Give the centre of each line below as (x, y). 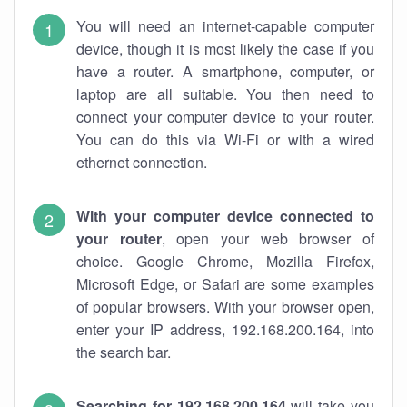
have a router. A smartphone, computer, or (225, 71)
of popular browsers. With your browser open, (225, 307)
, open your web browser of (268, 238)
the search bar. (124, 352)
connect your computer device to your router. (225, 117)
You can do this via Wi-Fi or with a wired (225, 139)
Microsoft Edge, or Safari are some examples (225, 284)
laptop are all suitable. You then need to (225, 94)
